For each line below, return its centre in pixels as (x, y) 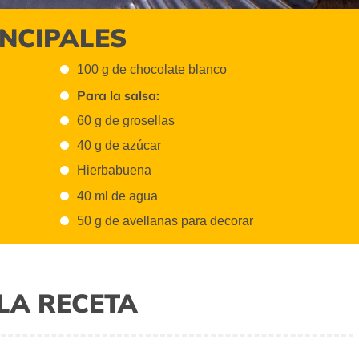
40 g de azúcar (119, 146)
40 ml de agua (118, 196)
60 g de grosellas (126, 120)
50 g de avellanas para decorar (165, 220)
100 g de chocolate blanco (152, 70)
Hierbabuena (115, 171)
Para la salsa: (119, 95)
